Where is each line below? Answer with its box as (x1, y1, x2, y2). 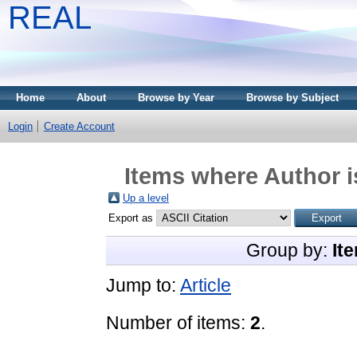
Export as (108, 211, 156, 224)
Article (180, 274, 231, 296)
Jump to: (106, 274, 180, 296)
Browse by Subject (246, 92, 339, 104)
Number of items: (106, 312, 250, 333)
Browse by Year (138, 92, 214, 104)
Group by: (245, 239, 332, 261)
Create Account (44, 120, 115, 132)
